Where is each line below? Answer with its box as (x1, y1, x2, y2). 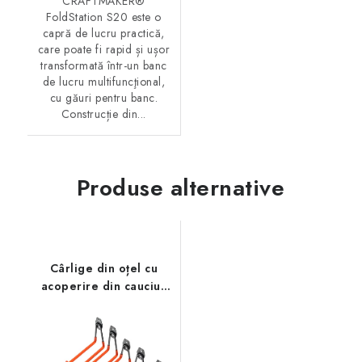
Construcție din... (61, 105, 146, 122)
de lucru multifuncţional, (42, 73, 165, 90)
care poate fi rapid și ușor (37, 40, 170, 57)
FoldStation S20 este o (45, 8, 162, 25)
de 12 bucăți (69, 313, 139, 330)
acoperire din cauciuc (40, 277, 166, 294)
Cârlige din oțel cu (49, 259, 158, 276)
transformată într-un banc (40, 57, 167, 74)
